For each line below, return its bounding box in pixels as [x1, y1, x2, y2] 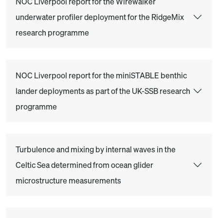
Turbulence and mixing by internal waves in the [16, 144, 176, 155]
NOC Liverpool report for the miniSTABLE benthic [16, 70, 187, 81]
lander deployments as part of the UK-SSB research [16, 86, 190, 96]
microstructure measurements [16, 175, 121, 186]
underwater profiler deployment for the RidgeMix [16, 12, 184, 22]
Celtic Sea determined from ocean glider [16, 160, 153, 170]
